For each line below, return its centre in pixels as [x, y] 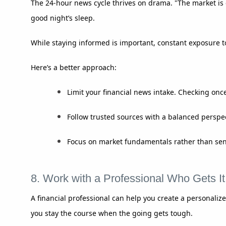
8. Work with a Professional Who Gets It [128, 178]
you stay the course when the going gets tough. [112, 213]
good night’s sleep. [63, 18]
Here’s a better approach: [74, 67]
